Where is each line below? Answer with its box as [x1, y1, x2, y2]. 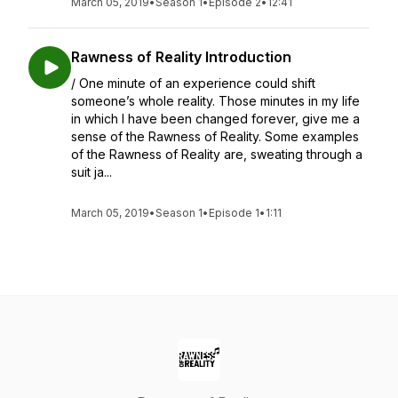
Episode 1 [209, 206, 259, 219]
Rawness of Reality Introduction [71, 48, 291, 66]
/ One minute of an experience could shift [71, 76, 315, 91]
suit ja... [71, 164, 112, 179]
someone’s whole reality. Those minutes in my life [71, 93, 360, 108]
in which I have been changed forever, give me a [71, 111, 360, 126]
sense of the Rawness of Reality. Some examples [71, 129, 359, 144]
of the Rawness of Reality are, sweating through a [71, 147, 362, 162]
